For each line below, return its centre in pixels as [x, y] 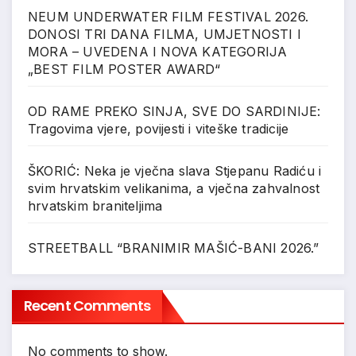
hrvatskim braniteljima [95, 205]
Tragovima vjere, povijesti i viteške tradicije [159, 128]
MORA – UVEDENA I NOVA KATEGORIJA [158, 51]
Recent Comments [87, 306]
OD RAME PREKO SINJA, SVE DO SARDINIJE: [174, 111]
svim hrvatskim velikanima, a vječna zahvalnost [174, 188]
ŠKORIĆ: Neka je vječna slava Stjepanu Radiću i [175, 170]
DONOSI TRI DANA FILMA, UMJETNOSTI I [165, 34]
